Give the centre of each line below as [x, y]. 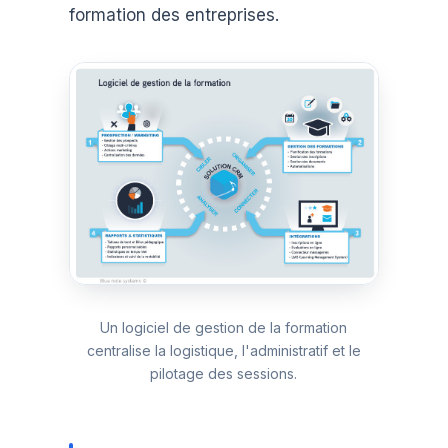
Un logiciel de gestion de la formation [224, 327]
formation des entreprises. [173, 14]
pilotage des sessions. [224, 373]
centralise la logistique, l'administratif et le [223, 350]
